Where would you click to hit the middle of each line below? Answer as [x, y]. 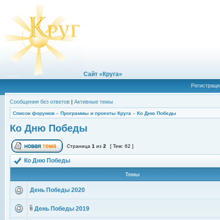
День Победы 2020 [57, 190]
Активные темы [94, 102]
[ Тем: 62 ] [122, 146]
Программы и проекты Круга [96, 113]
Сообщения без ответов [40, 102]
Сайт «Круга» [103, 74]
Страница [79, 146]
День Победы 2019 [62, 209]
